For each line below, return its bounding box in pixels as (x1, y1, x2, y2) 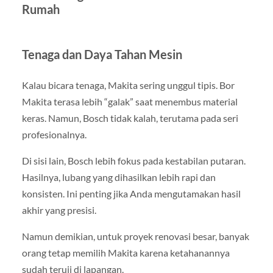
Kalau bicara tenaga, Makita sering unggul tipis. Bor (21, 79, 235, 91)
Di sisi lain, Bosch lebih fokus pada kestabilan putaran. (21, 154, 246, 166)
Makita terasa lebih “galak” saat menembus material (21, 95, 238, 107)
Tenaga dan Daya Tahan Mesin (21, 46, 182, 62)
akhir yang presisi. (21, 204, 96, 216)
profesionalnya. (21, 128, 87, 140)
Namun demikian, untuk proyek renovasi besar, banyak (21, 230, 249, 242)
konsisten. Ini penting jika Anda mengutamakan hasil (21, 187, 241, 199)
